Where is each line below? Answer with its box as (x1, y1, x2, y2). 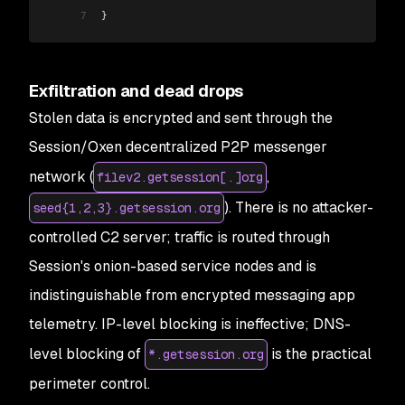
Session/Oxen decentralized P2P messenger (29, 137, 327, 156)
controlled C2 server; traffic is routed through (29, 227, 330, 247)
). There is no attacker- (224, 197, 373, 217)
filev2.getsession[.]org (97, 168, 263, 185)
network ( (29, 166, 93, 186)
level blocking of (29, 344, 145, 363)
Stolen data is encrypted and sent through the (29, 108, 333, 127)
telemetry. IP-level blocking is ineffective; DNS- (29, 314, 351, 334)
